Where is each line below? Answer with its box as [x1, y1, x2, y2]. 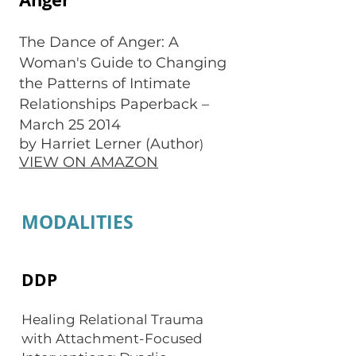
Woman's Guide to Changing [19, 54, 226, 72]
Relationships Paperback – [19, 95, 209, 113]
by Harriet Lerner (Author [19, 135, 199, 153]
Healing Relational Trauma [21, 311, 203, 327]
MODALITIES [21, 209, 133, 234]
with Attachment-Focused [21, 331, 203, 346]
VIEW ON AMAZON [19, 153, 158, 171]
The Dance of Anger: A [19, 33, 179, 51]
